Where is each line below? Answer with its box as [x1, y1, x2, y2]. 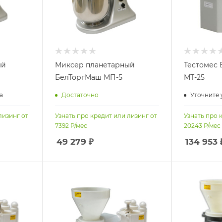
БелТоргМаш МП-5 [55, 72, 122, 82]
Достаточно [61, 91, 99, 99]
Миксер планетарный [55, 60, 135, 69]
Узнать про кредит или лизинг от [55, 111, 157, 119]
